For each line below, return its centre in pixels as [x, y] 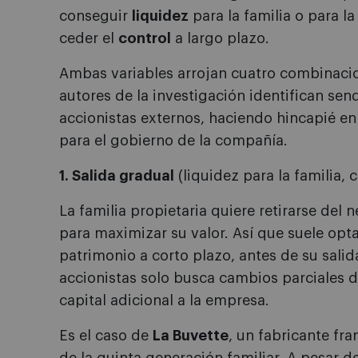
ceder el [89, 38]
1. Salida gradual [117, 176]
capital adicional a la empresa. [164, 300]
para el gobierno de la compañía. [173, 141]
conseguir [95, 16]
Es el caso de [106, 336]
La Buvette [191, 336]
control [145, 38]
